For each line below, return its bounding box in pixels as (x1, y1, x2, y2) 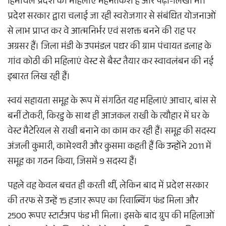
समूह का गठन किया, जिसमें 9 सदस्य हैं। (8, 155, 137, 171)
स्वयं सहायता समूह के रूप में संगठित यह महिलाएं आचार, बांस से (8, 94, 216, 110)
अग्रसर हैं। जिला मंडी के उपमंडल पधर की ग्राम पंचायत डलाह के (8, 40, 211, 55)
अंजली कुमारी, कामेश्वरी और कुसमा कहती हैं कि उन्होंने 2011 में (8, 140, 211, 155)
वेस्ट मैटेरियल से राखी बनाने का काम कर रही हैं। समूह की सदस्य (8, 125, 216, 140)
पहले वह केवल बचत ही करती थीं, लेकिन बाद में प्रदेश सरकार (8, 179, 208, 195)
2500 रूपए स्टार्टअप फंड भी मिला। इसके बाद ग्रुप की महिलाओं (8, 209, 214, 225)
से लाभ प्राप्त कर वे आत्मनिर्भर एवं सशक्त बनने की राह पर (8, 25, 196, 40)
